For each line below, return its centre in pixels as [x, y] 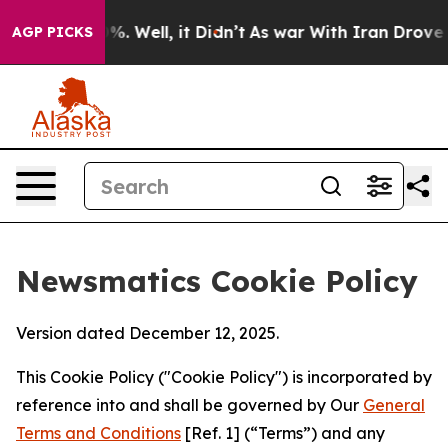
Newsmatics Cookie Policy [217, 281]
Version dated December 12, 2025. [147, 333]
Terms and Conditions [98, 433]
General [394, 405]
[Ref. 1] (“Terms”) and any [283, 433]
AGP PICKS [52, 32]
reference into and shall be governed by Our [189, 405]
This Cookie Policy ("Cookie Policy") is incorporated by [224, 377]
